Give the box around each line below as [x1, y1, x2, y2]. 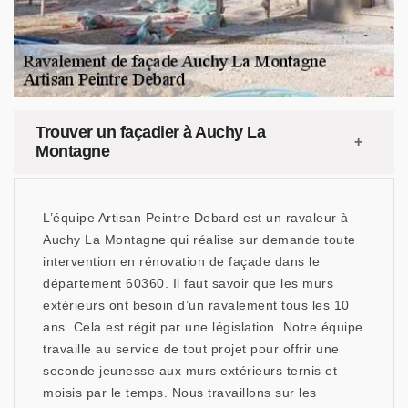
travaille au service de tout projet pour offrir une [43, 342, 340, 356]
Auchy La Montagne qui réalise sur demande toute [43, 232, 356, 247]
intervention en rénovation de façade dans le [43, 254, 320, 269]
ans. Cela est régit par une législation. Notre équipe [43, 320, 363, 334]
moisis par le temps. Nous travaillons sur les [43, 385, 317, 400]
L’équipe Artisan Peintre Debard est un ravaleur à [43, 210, 349, 225]
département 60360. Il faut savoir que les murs [43, 276, 333, 291]
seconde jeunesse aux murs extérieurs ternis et [43, 363, 337, 378]
